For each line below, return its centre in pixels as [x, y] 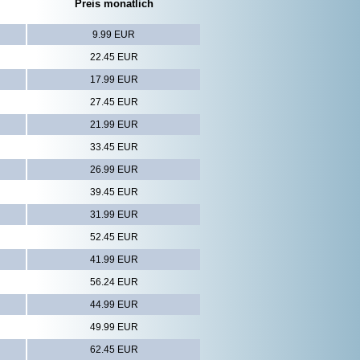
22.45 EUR [114, 57]
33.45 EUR [114, 147]
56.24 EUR [114, 282]
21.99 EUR [114, 125]
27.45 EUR [114, 102]
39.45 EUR [114, 192]
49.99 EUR [114, 327]
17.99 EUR [114, 80]
